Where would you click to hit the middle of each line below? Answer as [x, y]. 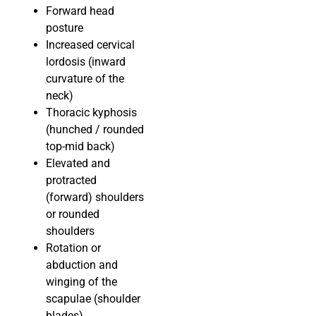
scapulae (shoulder [93, 299]
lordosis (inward [86, 62]
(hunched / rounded [95, 130]
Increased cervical [90, 45]
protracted [71, 181]
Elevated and [78, 164]
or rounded [73, 214]
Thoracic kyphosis [91, 113]
